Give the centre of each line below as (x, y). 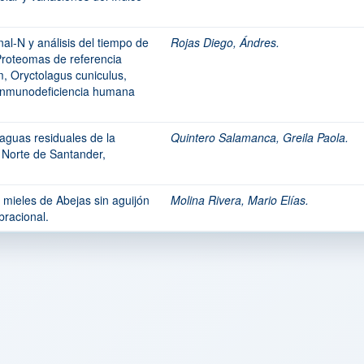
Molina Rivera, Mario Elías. (240, 200)
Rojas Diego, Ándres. (225, 42)
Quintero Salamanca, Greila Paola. (260, 137)
